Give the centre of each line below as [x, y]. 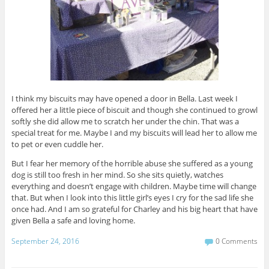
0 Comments [237, 241]
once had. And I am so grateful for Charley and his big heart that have [134, 209]
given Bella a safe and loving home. [73, 221]
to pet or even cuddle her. [57, 144]
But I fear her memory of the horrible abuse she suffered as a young [132, 164]
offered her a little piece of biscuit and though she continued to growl [134, 110]
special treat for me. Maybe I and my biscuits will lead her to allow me [134, 133]
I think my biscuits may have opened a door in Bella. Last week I [124, 99]
